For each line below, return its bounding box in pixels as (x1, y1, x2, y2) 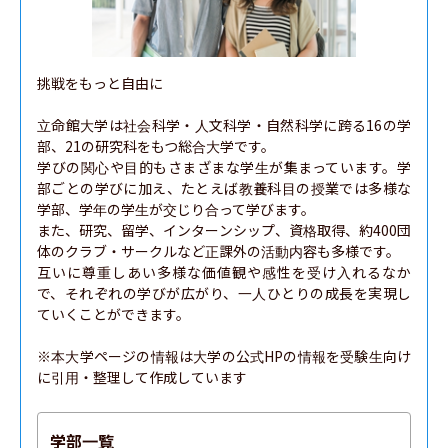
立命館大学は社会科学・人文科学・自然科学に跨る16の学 (37, 115, 411, 135)
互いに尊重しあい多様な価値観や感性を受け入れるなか (37, 262, 411, 282)
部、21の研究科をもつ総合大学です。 (37, 136, 275, 156)
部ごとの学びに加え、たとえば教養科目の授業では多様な (37, 178, 411, 198)
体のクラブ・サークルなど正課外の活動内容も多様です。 (37, 241, 400, 261)
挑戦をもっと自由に (37, 73, 163, 93)
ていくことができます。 (37, 304, 190, 324)
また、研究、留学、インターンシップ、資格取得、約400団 (37, 220, 411, 240)
